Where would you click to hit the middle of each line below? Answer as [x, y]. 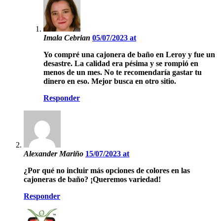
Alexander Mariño [55, 153]
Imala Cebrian [68, 37]
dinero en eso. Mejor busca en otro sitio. [110, 81]
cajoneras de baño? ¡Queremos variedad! [92, 179]
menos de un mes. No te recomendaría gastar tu [123, 72]
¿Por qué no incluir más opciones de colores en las [107, 170]
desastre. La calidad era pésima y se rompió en [121, 63]
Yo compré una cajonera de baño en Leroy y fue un [129, 54]
